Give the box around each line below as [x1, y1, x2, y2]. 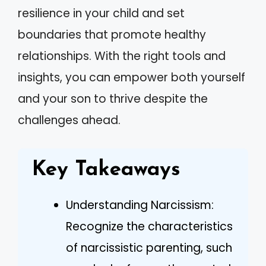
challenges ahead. [18, 112, 121, 128]
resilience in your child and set [18, 5, 185, 21]
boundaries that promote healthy [18, 27, 206, 43]
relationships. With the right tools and [18, 48, 226, 64]
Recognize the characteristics [66, 218, 233, 235]
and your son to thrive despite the [18, 91, 208, 107]
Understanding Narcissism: [66, 197, 214, 213]
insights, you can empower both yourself [18, 69, 245, 85]
